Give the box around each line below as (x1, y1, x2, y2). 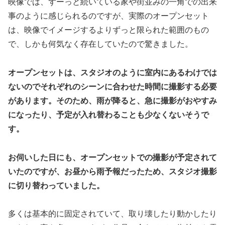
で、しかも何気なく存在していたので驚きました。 (8, 40, 193, 49)
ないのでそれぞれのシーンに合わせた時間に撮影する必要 (8, 82, 217, 91)
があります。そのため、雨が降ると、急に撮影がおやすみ (8, 96, 217, 105)
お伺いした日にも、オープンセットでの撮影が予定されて (8, 153, 217, 162)
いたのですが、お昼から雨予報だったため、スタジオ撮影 (8, 167, 217, 176)
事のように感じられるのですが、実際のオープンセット (8, 12, 209, 21)
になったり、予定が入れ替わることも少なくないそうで (8, 110, 209, 119)
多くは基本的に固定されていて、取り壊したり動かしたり (8, 209, 217, 218)
